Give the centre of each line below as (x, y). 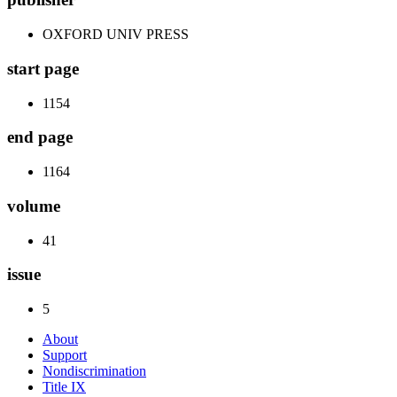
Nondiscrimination (94, 370)
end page (40, 137)
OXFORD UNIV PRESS (116, 35)
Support (65, 354)
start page (43, 68)
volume (34, 206)
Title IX (64, 386)
